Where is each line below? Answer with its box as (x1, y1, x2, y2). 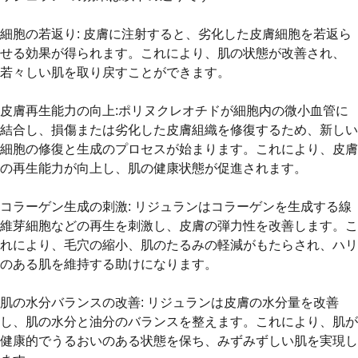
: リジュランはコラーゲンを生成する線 (128, 200, 352, 213)
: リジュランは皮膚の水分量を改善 (141, 296, 339, 309)
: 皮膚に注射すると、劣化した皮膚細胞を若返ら (77, 27, 352, 41)
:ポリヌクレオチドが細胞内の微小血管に (115, 104, 348, 117)
